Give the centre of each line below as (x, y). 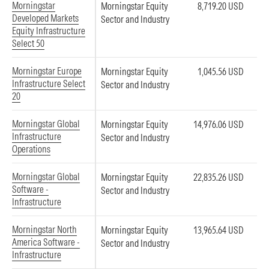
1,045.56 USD (221, 71)
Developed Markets (45, 18)
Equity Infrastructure (49, 31)
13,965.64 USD (219, 230)
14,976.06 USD (219, 124)
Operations (31, 149)
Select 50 (28, 43)
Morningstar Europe (47, 71)
